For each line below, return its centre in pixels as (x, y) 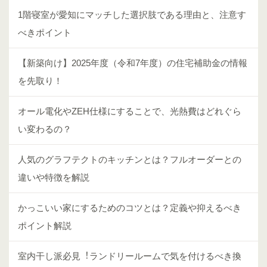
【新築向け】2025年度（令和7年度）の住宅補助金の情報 (133, 63)
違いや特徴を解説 (54, 177)
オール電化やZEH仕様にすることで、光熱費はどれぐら (130, 111)
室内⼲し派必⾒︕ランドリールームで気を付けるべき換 (130, 256)
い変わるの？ (45, 129)
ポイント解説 (45, 225)
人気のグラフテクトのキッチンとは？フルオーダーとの (130, 159)
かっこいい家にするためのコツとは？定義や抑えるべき (130, 207)
